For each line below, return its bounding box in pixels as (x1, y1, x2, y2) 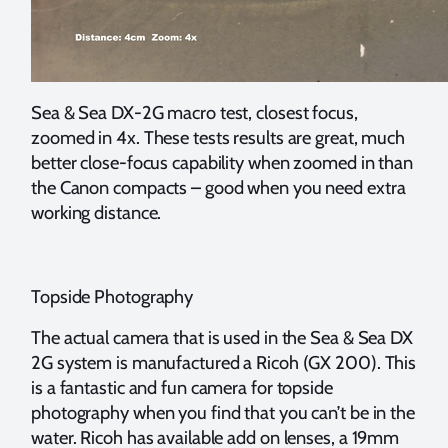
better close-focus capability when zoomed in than (31, 151, 414, 175)
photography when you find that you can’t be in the (31, 401, 415, 425)
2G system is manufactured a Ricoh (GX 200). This (31, 351, 417, 375)
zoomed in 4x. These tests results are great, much (31, 126, 406, 150)
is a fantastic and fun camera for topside (31, 376, 333, 400)
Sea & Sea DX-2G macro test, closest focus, (31, 101, 358, 125)
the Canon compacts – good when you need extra (31, 176, 406, 200)
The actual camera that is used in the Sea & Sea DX (31, 326, 413, 350)
